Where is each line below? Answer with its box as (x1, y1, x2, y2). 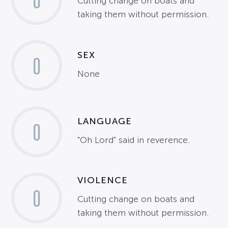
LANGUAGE (77, 116, 132, 126)
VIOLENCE (77, 175, 128, 186)
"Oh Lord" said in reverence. (77, 135, 190, 145)
